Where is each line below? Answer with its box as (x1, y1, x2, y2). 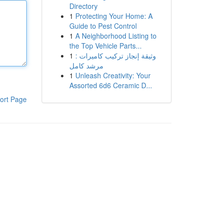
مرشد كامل (69, 60, 104, 70)
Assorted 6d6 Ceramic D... (69, 80, 152, 90)
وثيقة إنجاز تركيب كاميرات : (75, 51, 156, 60)
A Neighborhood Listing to (75, 31, 157, 41)
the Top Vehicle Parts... (69, 41, 142, 51)
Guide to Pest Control (69, 21, 137, 31)
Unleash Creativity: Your (75, 70, 151, 80)
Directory (69, 1, 98, 11)
